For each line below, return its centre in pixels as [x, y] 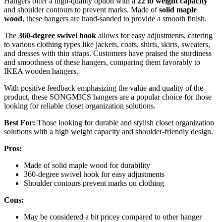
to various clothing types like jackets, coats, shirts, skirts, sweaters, [107, 45]
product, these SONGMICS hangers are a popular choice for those [108, 97]
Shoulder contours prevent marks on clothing [94, 183]
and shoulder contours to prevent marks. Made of [82, 10]
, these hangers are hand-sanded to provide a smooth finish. [114, 19]
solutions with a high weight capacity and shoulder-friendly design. [109, 132]
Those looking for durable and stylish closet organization [125, 123]
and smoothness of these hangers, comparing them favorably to [102, 62]
